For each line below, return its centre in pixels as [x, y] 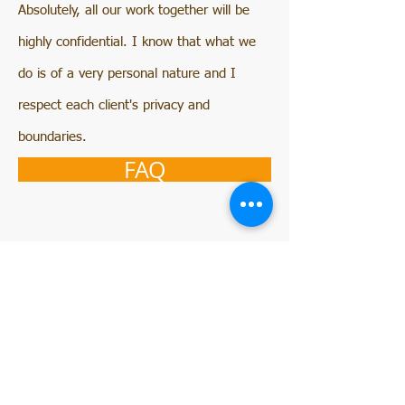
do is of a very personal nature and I [127, 74]
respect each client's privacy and [114, 105]
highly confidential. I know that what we [137, 42]
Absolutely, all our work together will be [134, 10]
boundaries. [55, 137]
